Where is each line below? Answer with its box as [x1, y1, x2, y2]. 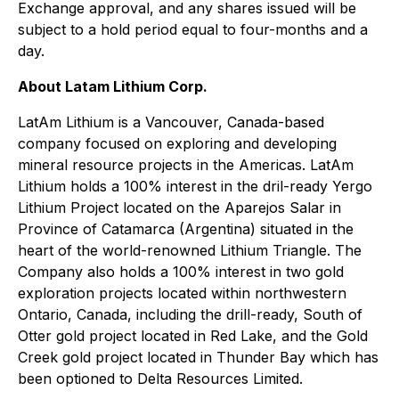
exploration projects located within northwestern [18, 284, 346, 302]
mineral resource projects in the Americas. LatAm [18, 156, 354, 174]
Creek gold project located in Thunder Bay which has [18, 348, 379, 366]
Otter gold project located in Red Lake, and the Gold [18, 327, 368, 345]
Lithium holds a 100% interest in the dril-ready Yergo [18, 177, 372, 195]
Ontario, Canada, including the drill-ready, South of [18, 305, 362, 323]
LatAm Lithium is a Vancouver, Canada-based [18, 113, 324, 131]
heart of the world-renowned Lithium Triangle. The [18, 241, 362, 259]
